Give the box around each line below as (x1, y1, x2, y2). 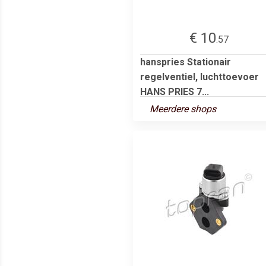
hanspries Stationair (140, 56, 231, 68)
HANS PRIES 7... (140, 85, 209, 97)
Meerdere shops (150, 103, 216, 115)
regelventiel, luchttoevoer (140, 71, 259, 83)
